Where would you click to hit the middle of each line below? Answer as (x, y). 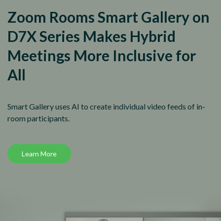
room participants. (38, 118)
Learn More (39, 153)
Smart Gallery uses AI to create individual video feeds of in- (106, 106)
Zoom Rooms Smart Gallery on (109, 17)
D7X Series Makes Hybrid (92, 36)
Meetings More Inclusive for (102, 55)
